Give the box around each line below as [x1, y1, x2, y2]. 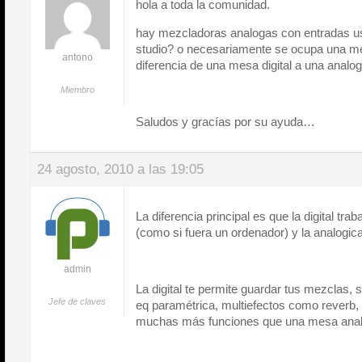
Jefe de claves [48, 297, 106, 306]
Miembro [60, 85, 95, 95]
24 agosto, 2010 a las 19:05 [37, 162, 204, 177]
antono [61, 52, 93, 63]
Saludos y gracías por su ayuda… [136, 115, 315, 128]
